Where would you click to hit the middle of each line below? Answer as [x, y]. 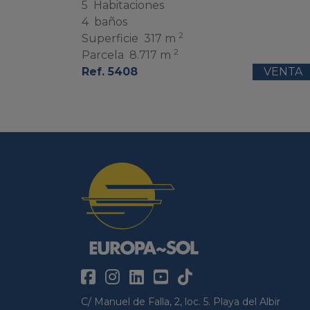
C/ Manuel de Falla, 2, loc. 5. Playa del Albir [181, 301]
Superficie [110, 39]
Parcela [103, 55]
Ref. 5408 [110, 72]
